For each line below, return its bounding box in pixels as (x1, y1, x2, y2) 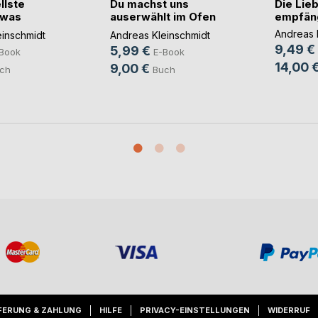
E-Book (153, 46, 185, 58)
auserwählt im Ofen (109, 10, 216, 24)
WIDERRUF (268, 305, 310, 315)
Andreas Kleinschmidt (109, 29, 210, 42)
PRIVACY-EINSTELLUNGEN (140, 305, 250, 315)
